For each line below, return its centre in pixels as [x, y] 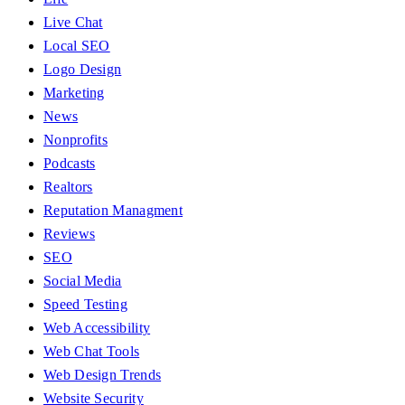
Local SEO [77, 46]
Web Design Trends [103, 375]
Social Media [83, 281]
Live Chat [73, 23]
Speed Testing [85, 305]
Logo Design [83, 70]
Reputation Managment [113, 211]
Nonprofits [75, 140]
